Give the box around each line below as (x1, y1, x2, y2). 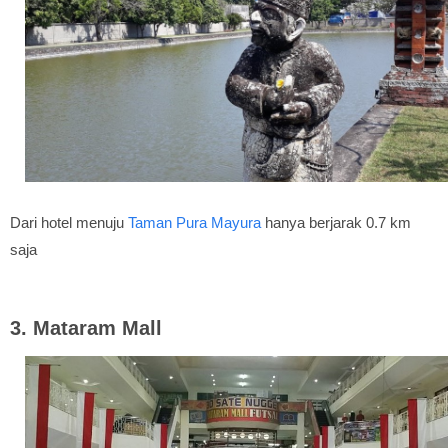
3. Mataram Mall (10, 316, 168, 339)
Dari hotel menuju (10, 213, 128, 231)
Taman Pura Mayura (128, 213, 261, 231)
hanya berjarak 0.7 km (261, 213, 411, 231)
